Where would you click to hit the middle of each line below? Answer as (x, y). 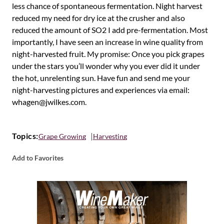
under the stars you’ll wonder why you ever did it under (106, 66)
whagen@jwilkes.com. (49, 102)
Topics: (25, 136)
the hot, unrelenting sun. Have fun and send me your (101, 78)
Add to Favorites (38, 158)
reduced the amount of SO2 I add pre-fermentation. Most (110, 30)
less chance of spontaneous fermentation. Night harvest (107, 6)
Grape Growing (62, 136)
